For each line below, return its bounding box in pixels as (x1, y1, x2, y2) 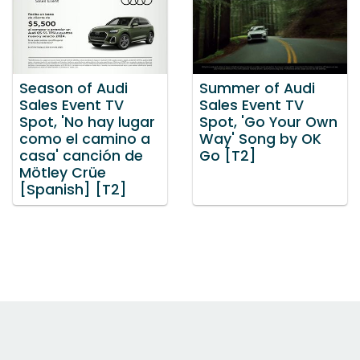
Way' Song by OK (199, 129, 321, 149)
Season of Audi (19, 79, 128, 99)
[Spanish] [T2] (19, 180, 127, 200)
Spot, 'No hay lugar (19, 112, 155, 133)
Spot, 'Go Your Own (199, 112, 337, 133)
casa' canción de (19, 146, 143, 166)
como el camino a (19, 129, 150, 149)
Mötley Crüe (19, 163, 106, 183)
